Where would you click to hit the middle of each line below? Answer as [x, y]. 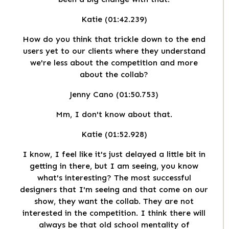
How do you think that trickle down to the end [114, 39]
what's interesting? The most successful [114, 178]
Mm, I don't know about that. [114, 114]
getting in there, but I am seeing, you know [114, 166]
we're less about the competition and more [114, 63]
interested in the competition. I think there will [114, 213]
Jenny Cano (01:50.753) [114, 95]
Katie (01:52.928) [114, 134]
